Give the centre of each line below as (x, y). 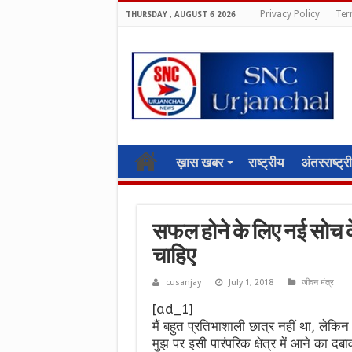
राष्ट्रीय (266, 163)
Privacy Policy (290, 14)
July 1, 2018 (251, 282)
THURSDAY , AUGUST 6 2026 (180, 15)
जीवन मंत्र (317, 282)
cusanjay (183, 282)
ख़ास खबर (199, 163)
